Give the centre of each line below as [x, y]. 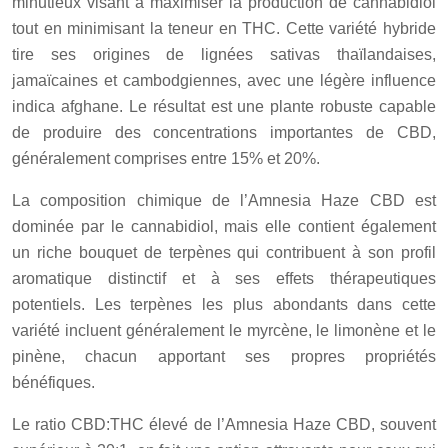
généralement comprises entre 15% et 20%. [166, 159]
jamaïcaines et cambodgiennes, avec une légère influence [224, 81]
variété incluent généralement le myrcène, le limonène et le [224, 331]
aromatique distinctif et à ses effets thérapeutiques [224, 279]
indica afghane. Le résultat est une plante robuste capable [224, 107]
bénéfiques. [53, 383]
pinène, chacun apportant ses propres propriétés [224, 357]
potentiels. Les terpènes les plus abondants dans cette [224, 305]
